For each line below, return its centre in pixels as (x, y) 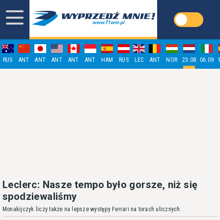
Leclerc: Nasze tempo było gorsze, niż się (100, 185)
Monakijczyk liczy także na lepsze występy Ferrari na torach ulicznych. (92, 209)
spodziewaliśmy (40, 196)
